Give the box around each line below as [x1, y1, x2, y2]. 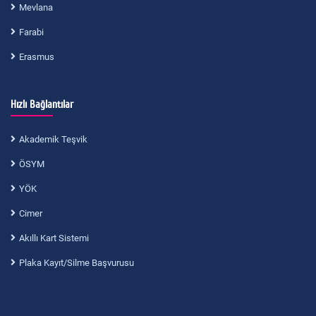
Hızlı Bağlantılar [11, 98, 73, 111]
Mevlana [19, 2, 53, 13]
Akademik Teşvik [19, 134, 87, 145]
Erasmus [19, 51, 54, 62]
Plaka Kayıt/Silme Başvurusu [19, 257, 134, 268]
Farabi [19, 27, 44, 37]
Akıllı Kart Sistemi [19, 233, 89, 243]
